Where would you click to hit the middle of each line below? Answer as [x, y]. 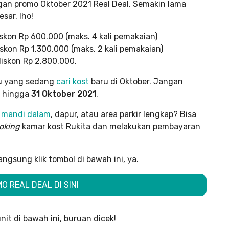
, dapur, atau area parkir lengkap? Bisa [123, 114]
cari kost [73, 82]
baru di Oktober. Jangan [136, 82]
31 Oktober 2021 [64, 94]
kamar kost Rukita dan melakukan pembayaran [111, 127]
